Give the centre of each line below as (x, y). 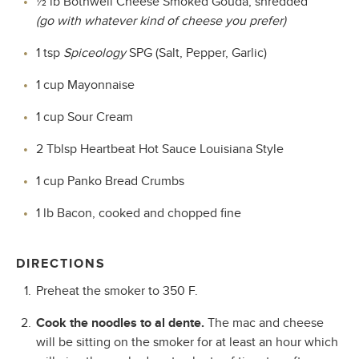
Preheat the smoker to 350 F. (117, 290)
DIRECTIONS (61, 263)
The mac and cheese (266, 323)
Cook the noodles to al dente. (122, 323)
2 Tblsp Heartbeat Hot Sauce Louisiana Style (160, 149)
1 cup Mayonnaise (85, 85)
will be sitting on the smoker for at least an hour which (187, 342)
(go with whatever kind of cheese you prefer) (161, 20)
